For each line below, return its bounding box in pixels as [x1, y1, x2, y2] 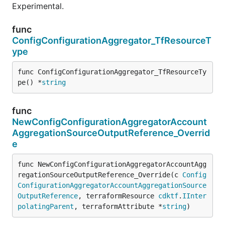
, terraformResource [78, 191, 158, 200]
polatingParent [18, 202, 74, 210]
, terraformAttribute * [74, 202, 162, 210]
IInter [182, 191, 206, 200]
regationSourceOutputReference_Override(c [18, 170, 182, 179]
